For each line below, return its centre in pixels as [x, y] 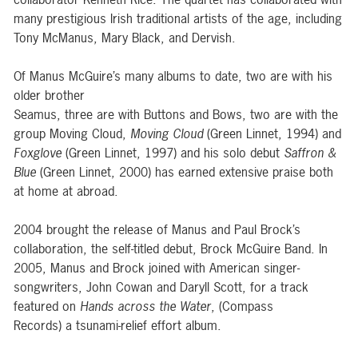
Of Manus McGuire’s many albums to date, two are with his [173, 76]
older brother [49, 95]
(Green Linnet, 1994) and [272, 133]
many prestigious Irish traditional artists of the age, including [178, 18]
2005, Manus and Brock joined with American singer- [157, 268]
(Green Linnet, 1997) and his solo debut [175, 153]
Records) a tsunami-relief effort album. [117, 325]
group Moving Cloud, [72, 133]
